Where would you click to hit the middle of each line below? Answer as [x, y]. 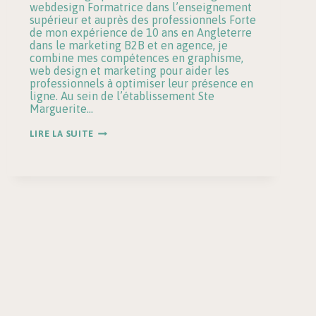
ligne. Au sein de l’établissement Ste [122, 96]
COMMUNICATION [135, 150]
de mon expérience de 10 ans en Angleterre [140, 33]
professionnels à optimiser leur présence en [141, 84]
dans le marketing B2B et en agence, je [128, 45]
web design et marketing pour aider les [129, 71]
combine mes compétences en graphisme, [136, 58]
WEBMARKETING [131, 170]
